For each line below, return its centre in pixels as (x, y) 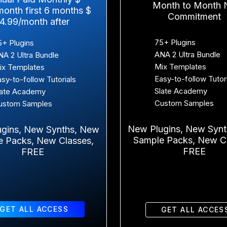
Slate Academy (181, 91)
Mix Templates (180, 66)
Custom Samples (184, 103)
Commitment (194, 16)
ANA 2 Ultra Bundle (187, 54)
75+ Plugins (175, 42)
